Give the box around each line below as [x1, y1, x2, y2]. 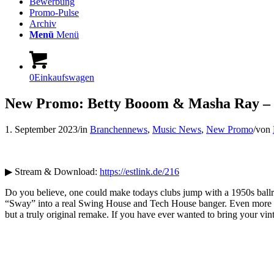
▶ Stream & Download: [5, 166, 100, 177]
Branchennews [90, 124, 147, 135]
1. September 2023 [5, 124, 78, 135]
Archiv [29, 18, 56, 29]
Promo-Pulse [29, 7, 79, 18]
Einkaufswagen [34, 72, 94, 83]
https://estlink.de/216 [100, 166, 179, 177]
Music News [152, 124, 201, 135]
